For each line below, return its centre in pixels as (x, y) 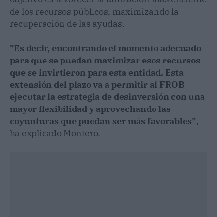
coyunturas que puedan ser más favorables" (103, 121)
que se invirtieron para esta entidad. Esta (97, 72)
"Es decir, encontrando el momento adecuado (105, 48)
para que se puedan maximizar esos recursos (105, 60)
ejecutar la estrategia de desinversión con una (107, 96)
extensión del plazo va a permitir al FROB (97, 84)
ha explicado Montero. (55, 133)
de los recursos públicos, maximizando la (94, 11)
